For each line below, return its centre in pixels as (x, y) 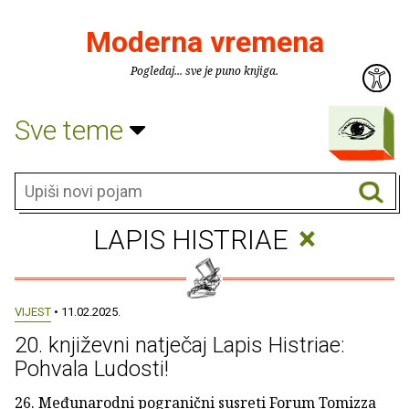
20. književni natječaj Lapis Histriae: (180, 345)
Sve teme (72, 130)
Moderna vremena (204, 42)
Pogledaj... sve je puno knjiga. (204, 71)
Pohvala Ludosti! (92, 369)
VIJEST (33, 312)
